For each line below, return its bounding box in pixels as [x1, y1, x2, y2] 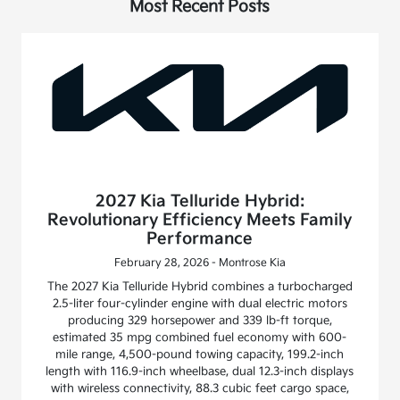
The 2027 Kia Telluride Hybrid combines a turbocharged [46, 279, 353, 295]
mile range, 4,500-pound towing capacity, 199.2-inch [55, 347, 345, 362]
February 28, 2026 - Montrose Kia [113, 256, 286, 271]
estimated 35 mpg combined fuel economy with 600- [53, 330, 347, 346]
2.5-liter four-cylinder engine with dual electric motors [52, 296, 347, 312]
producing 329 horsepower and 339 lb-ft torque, [67, 313, 332, 329]
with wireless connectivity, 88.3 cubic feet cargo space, [50, 381, 349, 396]
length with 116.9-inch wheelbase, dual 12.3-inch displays [46, 364, 354, 379]
